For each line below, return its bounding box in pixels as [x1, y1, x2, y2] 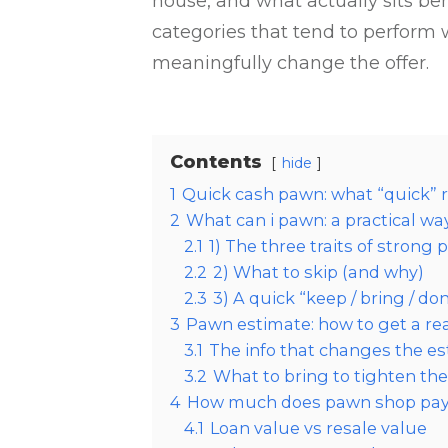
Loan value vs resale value [210, 418, 427, 439]
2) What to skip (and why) [213, 262, 424, 283]
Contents [170, 151, 262, 174]
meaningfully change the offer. [152, 52, 429, 75]
